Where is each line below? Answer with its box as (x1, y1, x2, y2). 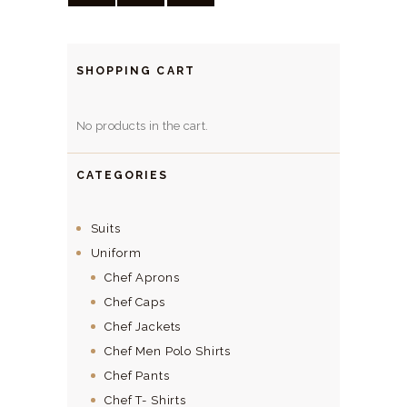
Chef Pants (104, 368, 170, 382)
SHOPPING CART (76, 64, 195, 77)
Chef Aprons (104, 270, 180, 284)
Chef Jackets (104, 319, 182, 333)
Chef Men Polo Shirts (104, 343, 232, 358)
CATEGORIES (76, 169, 169, 183)
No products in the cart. (76, 119, 209, 134)
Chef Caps (104, 294, 165, 309)
